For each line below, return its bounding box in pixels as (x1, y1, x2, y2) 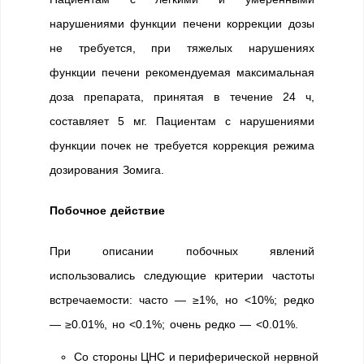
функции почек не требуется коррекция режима (50, 139, 314, 152)
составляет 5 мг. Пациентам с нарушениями (50, 115, 314, 128)
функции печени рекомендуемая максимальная (50, 66, 314, 79)
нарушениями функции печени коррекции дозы (50, 17, 314, 30)
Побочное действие (50, 204, 166, 217)
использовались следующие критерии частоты (50, 269, 314, 282)
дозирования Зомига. (50, 163, 165, 176)
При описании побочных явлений (50, 245, 314, 258)
